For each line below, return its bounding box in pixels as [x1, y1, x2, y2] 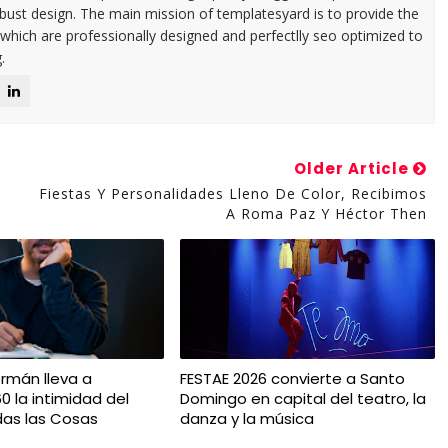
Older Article [293, 158, 413, 179]
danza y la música [179, 408, 314, 429]
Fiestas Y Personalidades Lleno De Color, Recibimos [38, 184, 427, 203]
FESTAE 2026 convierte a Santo [179, 368, 405, 389]
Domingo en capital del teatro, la [179, 388, 426, 409]
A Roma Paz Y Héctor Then [225, 204, 427, 223]
